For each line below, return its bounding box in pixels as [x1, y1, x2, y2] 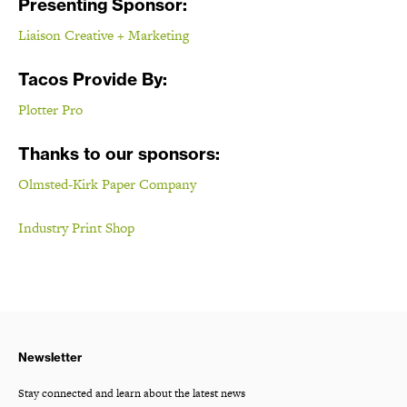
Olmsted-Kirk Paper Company [18, 174, 196, 194]
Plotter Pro [18, 99, 83, 119]
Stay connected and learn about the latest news [18, 385, 245, 402]
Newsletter [18, 350, 82, 364]
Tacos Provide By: [18, 67, 167, 90]
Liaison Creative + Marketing [18, 25, 189, 45]
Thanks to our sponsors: [18, 142, 220, 164]
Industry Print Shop [18, 217, 134, 237]
